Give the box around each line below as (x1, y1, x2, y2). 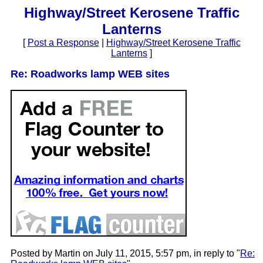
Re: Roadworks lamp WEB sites (11, 68, 170, 80)
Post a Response (27, 38, 99, 48)
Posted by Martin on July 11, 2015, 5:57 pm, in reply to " (11, 248, 240, 258)
